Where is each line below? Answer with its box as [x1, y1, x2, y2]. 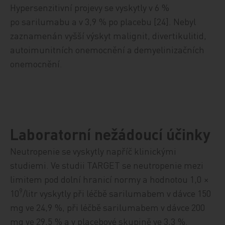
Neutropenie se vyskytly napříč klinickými [10, 145, 177, 157]
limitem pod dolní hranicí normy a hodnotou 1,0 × [10, 173, 211, 185]
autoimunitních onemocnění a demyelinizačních [10, 44, 205, 55]
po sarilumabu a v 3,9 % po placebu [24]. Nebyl [10, 16, 196, 27]
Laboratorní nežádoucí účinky [10, 124, 211, 144]
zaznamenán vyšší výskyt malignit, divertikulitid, [10, 30, 207, 41]
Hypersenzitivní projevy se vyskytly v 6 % [10, 2, 170, 13]
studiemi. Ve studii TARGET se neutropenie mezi [10, 159, 204, 171]
